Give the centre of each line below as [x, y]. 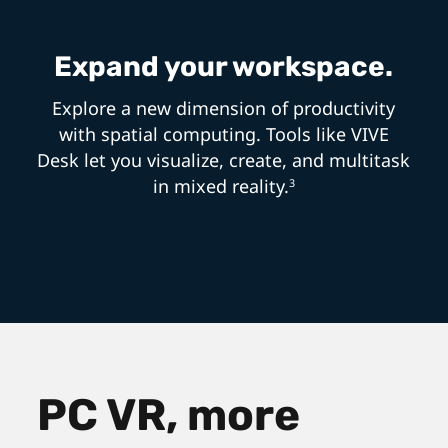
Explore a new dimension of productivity [224, 108]
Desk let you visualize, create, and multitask [224, 160]
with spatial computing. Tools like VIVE [223, 134]
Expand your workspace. [224, 67]
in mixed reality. [220, 186]
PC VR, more [169, 415]
